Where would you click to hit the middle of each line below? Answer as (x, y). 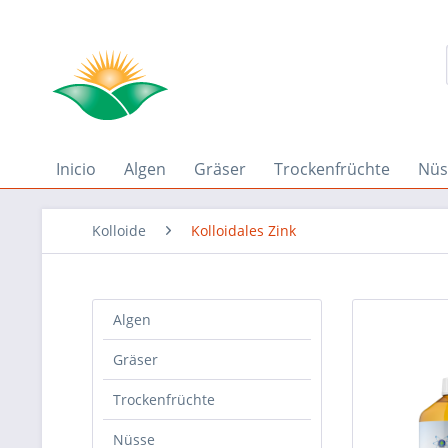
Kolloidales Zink (243, 230)
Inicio (76, 169)
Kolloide (119, 230)
